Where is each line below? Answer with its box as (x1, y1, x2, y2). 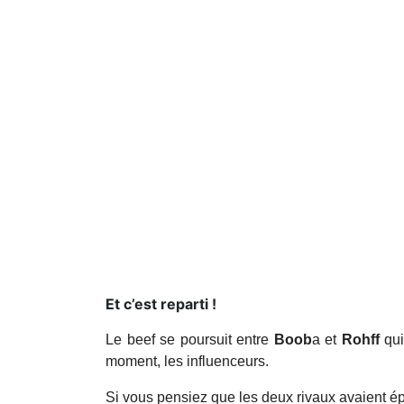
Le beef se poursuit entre (106, 332, 274, 348)
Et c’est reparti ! (106, 295, 216, 314)
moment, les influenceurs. (106, 353, 269, 370)
